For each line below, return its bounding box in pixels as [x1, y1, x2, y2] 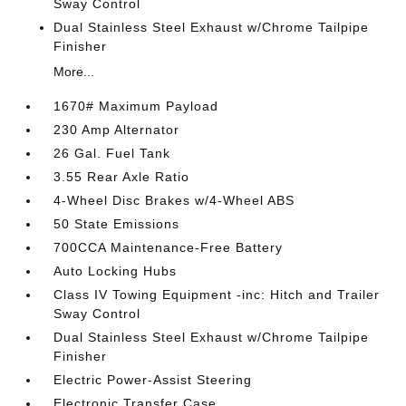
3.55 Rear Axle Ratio [53, 169, 190, 184]
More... [53, 64, 95, 79]
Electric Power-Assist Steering [53, 372, 253, 387]
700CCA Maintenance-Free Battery [53, 240, 284, 255]
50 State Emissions [53, 217, 180, 231]
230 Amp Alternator [53, 122, 180, 137]
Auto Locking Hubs [53, 264, 178, 278]
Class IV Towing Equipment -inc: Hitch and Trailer [53, 287, 381, 302]
